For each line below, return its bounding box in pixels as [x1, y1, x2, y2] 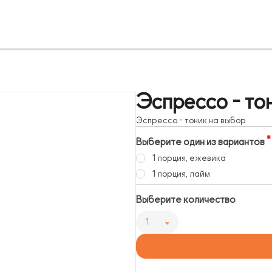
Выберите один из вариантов [136, 137, 265, 148]
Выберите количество [136, 194, 236, 206]
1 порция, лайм [151, 169, 210, 179]
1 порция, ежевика [151, 154, 226, 163]
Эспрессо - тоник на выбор [136, 116, 246, 126]
